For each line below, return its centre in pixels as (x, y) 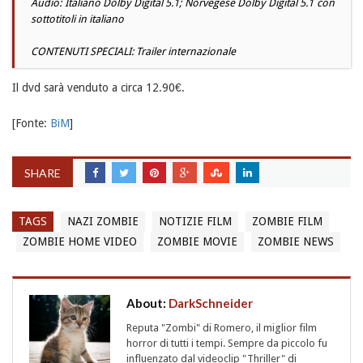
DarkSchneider (211, 303)
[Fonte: (31, 123)
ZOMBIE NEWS (296, 241)
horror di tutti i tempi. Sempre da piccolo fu (227, 343)
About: (147, 303)
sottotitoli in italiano (77, 19)
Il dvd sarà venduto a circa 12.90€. (98, 87)
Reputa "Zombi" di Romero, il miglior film (222, 327)
